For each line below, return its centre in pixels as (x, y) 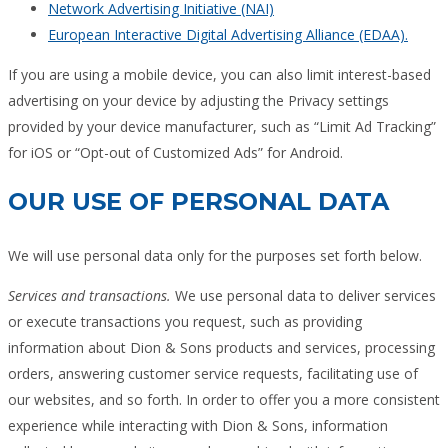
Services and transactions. (89, 295)
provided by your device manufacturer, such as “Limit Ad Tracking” (222, 126)
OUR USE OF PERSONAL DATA (198, 201)
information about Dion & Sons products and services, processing (221, 347)
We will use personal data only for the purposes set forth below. (215, 255)
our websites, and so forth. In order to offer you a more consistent (224, 399)
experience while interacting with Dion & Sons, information (198, 425)
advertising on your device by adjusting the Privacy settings (198, 100)
